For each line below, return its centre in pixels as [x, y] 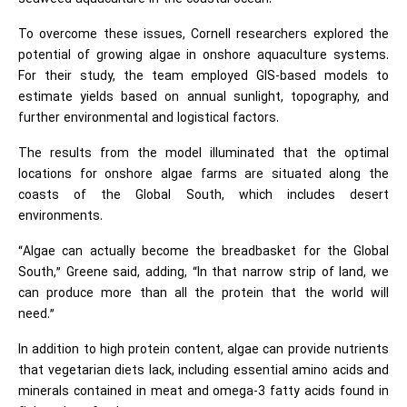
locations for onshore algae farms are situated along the [203, 174]
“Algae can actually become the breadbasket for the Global [203, 252]
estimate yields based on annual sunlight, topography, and [203, 97]
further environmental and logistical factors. [149, 118]
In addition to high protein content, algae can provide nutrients [203, 350]
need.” [36, 314]
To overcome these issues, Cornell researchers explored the [203, 35]
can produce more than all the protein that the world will [203, 293]
